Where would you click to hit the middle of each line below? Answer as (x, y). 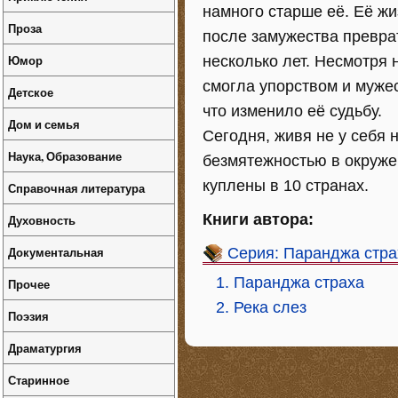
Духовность (42, 220)
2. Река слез (261, 307)
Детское (31, 92)
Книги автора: (258, 219)
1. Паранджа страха (290, 283)
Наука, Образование (65, 156)
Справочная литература (76, 188)
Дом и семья (44, 124)
